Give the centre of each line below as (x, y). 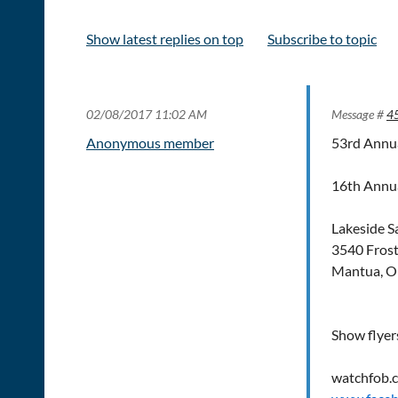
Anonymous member (150, 142)
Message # (359, 114)
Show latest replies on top (165, 38)
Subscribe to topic (322, 38)
